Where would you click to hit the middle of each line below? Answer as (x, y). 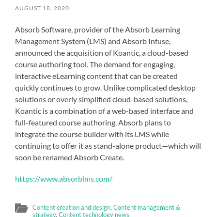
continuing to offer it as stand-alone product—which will (108, 146)
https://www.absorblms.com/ (64, 178)
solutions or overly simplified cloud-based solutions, (101, 99)
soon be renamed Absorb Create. (70, 157)
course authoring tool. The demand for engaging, (95, 64)
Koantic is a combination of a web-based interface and (105, 111)
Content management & (147, 207)
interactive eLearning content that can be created (97, 76)
